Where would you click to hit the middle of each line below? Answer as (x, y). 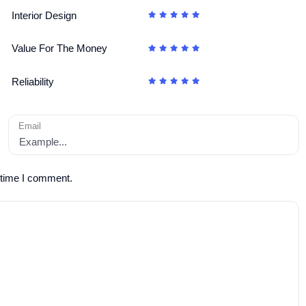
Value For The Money (60, 48)
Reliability (33, 81)
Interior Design (44, 15)
